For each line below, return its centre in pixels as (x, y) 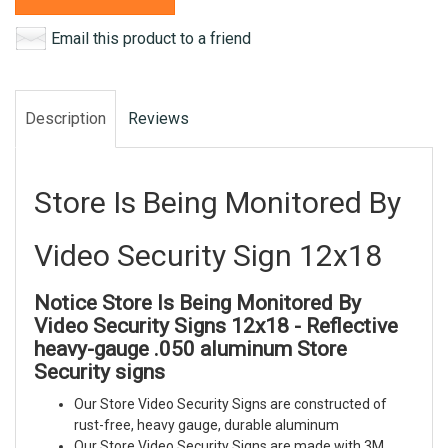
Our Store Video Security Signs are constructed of (230, 404)
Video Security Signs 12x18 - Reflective (216, 326)
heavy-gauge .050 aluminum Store (190, 349)
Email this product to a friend (151, 38)
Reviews (158, 118)
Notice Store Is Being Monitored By (197, 303)
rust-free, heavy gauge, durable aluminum (206, 425)
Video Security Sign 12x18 (208, 256)
